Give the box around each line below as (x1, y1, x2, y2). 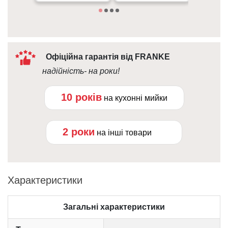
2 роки (63, 126, 95, 138)
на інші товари (97, 128, 152, 137)
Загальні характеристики (63, 203, 165, 212)
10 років (61, 92, 102, 103)
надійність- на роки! (42, 67, 120, 76)
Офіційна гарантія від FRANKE (44, 52, 170, 62)
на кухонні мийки (103, 94, 167, 103)
